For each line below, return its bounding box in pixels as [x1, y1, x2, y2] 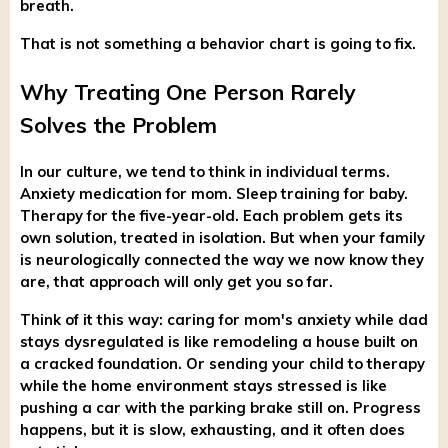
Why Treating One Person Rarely [20, 78, 356, 105]
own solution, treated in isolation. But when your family [20, 227, 425, 247]
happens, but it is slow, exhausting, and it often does [20, 419, 405, 439]
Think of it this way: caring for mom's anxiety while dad [20, 309, 428, 329]
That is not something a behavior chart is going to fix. [20, 33, 416, 53]
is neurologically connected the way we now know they [20, 249, 424, 269]
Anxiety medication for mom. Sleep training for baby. [20, 183, 408, 203]
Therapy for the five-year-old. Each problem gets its [20, 205, 403, 225]
